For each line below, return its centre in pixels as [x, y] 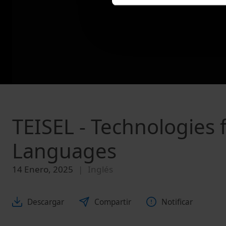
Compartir [113, 202]
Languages [64, 151]
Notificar [177, 202]
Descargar [46, 202]
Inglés [100, 169]
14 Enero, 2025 [43, 169]
